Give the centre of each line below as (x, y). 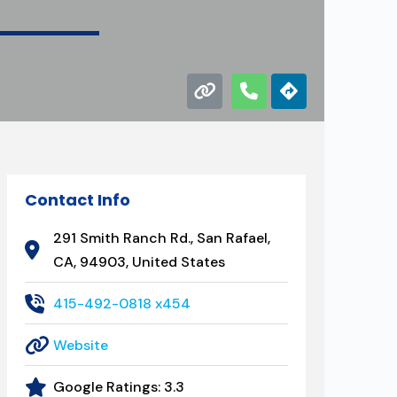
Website (81, 345)
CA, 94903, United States (140, 262)
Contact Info (77, 200)
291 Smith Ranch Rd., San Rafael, (162, 238)
